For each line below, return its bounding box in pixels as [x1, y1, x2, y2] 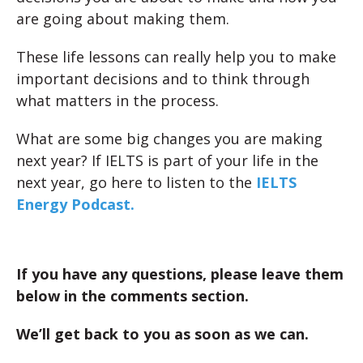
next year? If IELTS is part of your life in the [16, 151, 318, 171]
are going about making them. [16, 9, 229, 29]
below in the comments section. [16, 286, 249, 306]
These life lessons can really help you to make [16, 47, 336, 67]
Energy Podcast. [16, 194, 135, 215]
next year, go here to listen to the [16, 173, 256, 193]
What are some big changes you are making [16, 129, 322, 149]
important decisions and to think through [16, 69, 310, 89]
